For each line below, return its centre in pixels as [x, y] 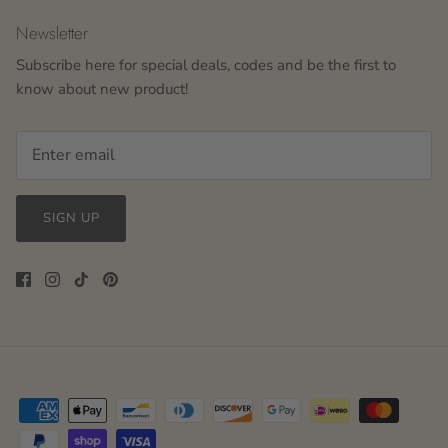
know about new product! [102, 88]
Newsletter [52, 32]
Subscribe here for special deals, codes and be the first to [206, 64]
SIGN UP [71, 218]
